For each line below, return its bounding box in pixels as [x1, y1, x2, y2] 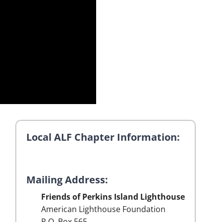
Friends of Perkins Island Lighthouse [41, 191, 185, 202]
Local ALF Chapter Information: [26, 130, 180, 144]
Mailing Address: [26, 173, 108, 186]
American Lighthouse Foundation [41, 204, 166, 215]
